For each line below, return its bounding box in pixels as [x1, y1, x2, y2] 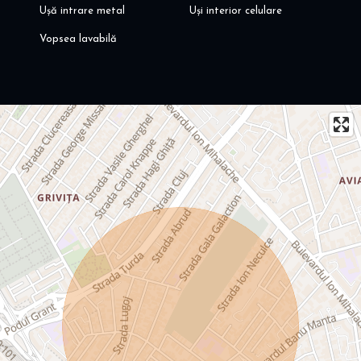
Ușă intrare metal [39, 6, 125, 17]
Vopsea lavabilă [39, 34, 117, 45]
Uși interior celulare [189, 6, 283, 17]
